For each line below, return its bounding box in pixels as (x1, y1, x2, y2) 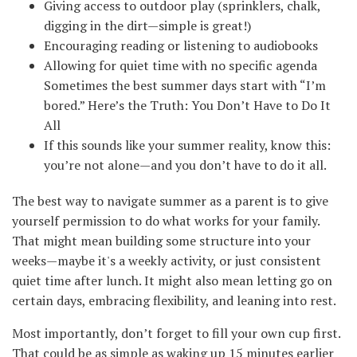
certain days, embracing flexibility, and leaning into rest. (12, 292, 336, 310)
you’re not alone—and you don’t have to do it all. (44, 156, 327, 175)
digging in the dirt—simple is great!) (44, 17, 251, 35)
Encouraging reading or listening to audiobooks (44, 37, 318, 55)
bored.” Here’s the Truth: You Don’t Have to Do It (44, 96, 331, 115)
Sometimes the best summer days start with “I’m (44, 76, 326, 95)
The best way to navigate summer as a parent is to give (12, 192, 328, 210)
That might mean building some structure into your (12, 232, 311, 250)
